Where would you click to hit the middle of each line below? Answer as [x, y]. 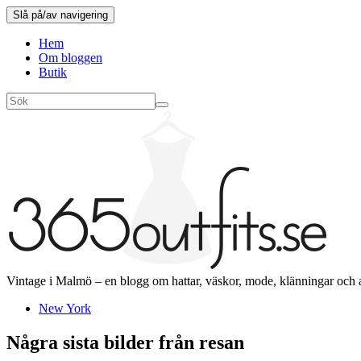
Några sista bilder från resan [125, 342]
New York [65, 308]
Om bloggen [71, 58]
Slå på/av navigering [60, 15]
